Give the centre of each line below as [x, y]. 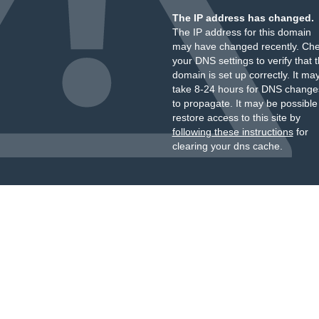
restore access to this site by [236, 117]
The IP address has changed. [243, 18]
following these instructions [232, 132]
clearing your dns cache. [227, 146]
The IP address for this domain [241, 32]
